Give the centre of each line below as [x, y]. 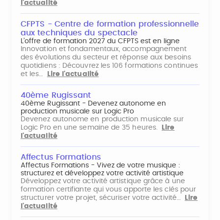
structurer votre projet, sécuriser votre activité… [103, 198]
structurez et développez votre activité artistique [102, 173]
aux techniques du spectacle [79, 33]
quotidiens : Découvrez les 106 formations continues [110, 66]
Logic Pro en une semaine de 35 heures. [91, 127]
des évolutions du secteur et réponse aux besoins [106, 57]
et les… [34, 74]
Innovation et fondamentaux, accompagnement [104, 49]
